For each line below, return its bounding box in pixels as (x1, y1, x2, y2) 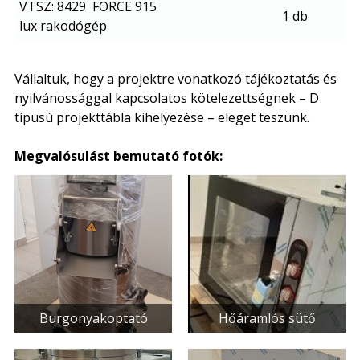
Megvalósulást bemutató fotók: (14, 146, 223, 165)
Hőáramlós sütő (218, 309, 316, 327)
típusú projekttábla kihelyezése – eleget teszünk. (14, 108, 309, 126)
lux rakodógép (19, 16, 107, 35)
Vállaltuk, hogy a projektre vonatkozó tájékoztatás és (14, 69, 337, 88)
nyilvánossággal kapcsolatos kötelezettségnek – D (14, 88, 319, 107)
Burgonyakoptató (39, 309, 148, 327)
